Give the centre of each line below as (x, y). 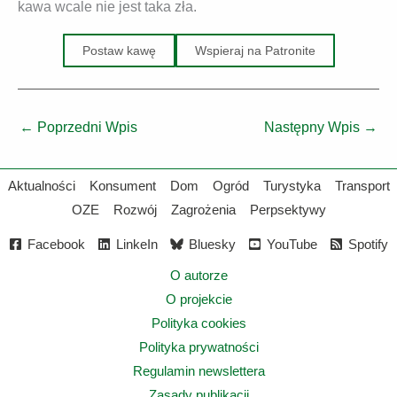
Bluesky (212, 244)
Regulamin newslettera (198, 371)
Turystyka (292, 186)
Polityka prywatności (198, 347)
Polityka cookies (198, 323)
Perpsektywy (288, 210)
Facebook (56, 244)
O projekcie (198, 300)
